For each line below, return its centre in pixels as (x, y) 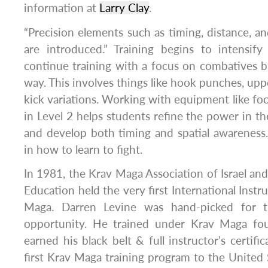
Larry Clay (124, 8)
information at (62, 8)
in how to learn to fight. (83, 149)
